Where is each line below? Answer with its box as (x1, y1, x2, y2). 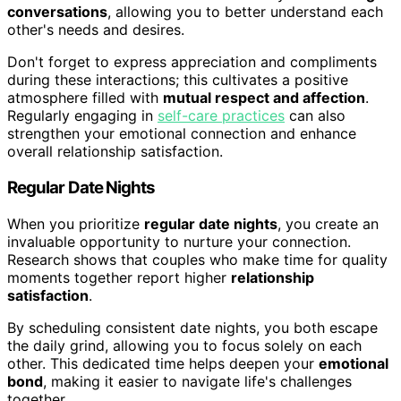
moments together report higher (7, 268, 231, 286)
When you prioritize (7, 214, 144, 233)
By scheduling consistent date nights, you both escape (7, 318, 378, 337)
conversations (7, 3, 107, 21)
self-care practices (158, 107, 285, 125)
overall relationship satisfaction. (7, 142, 223, 161)
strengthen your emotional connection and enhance (7, 124, 356, 143)
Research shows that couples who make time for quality (7, 250, 388, 269)
